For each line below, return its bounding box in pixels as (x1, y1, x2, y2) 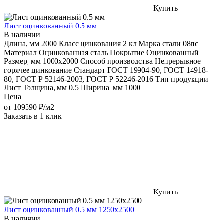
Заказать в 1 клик (4, 111, 62, 120)
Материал (4, 48, 37, 56)
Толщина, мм (23, 83, 67, 92)
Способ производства (80, 56, 153, 65)
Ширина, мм (81, 83, 123, 92)
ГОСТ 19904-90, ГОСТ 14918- (107, 65, 208, 74)
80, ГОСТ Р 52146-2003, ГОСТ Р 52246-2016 (4, 74, 153, 83)
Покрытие (110, 48, 144, 56)
